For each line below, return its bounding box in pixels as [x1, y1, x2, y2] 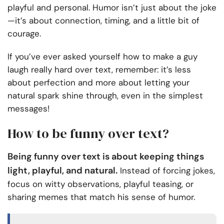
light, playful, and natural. [7, 164, 117, 177]
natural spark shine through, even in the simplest [7, 90, 203, 101]
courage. [7, 28, 43, 39]
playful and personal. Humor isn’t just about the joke [7, 2, 216, 13]
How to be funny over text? [7, 124, 169, 143]
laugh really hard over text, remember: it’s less [7, 64, 191, 75]
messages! [7, 103, 49, 114]
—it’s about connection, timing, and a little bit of [7, 15, 199, 26]
